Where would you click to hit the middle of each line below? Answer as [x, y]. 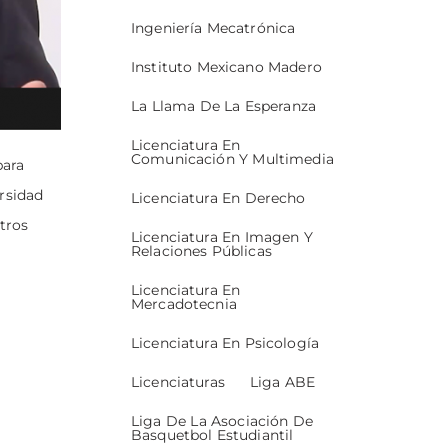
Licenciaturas [178, 382]
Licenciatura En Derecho [218, 198]
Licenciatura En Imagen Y [222, 237]
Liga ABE [282, 382]
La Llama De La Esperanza [223, 106]
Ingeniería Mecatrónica [213, 28]
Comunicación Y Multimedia [232, 159]
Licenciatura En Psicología [225, 343]
